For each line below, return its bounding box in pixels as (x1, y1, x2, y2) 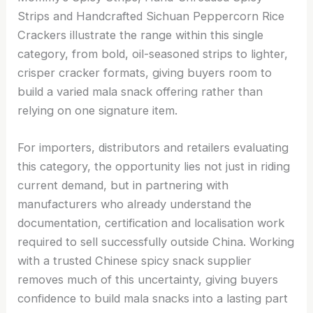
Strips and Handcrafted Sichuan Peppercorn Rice (17, 8, 285, 23)
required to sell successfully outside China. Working (17, 235, 295, 249)
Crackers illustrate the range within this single (17, 27, 264, 42)
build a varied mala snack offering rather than (17, 84, 263, 99)
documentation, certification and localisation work (17, 216, 285, 230)
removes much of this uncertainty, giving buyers (17, 272, 279, 286)
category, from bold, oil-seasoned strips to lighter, (17, 46, 289, 61)
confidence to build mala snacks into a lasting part (17, 291, 289, 305)
